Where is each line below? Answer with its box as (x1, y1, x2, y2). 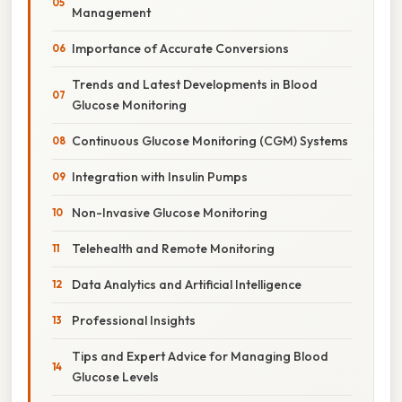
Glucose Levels (72, 368, 159, 385)
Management (72, 4, 151, 21)
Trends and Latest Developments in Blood (72, 75, 318, 92)
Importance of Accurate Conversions (72, 39, 289, 57)
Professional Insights (72, 311, 196, 328)
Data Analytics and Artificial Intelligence (72, 275, 301, 293)
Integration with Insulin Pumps (72, 168, 248, 185)
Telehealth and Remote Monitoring (72, 240, 275, 257)
